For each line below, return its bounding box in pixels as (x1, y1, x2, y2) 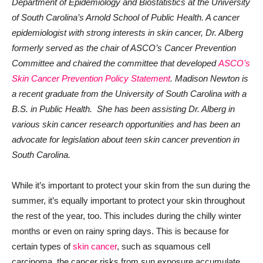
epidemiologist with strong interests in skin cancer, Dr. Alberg (12, 28, 243, 38)
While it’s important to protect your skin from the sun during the (12, 180, 250, 190)
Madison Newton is (175, 73, 248, 83)
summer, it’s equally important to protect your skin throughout (12, 195, 245, 205)
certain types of (12, 241, 73, 251)
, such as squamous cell (117, 241, 210, 251)
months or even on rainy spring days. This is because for (12, 226, 229, 236)
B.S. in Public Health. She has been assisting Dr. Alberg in (12, 104, 235, 114)
